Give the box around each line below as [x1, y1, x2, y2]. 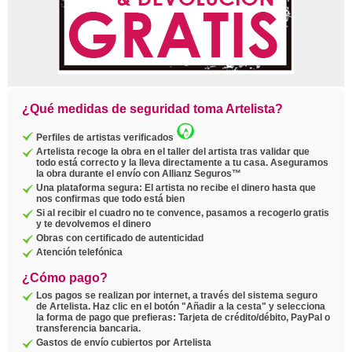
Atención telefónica [36, 247, 123, 258]
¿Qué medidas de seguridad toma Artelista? [22, 102, 283, 115]
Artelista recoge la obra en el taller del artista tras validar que [36, 146, 310, 157]
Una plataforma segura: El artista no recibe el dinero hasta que [36, 182, 316, 193]
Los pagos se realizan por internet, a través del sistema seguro [36, 290, 317, 301]
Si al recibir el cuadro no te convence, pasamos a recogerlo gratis [36, 207, 329, 218]
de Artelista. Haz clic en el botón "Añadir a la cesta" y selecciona [36, 301, 325, 312]
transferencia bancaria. [36, 323, 141, 334]
